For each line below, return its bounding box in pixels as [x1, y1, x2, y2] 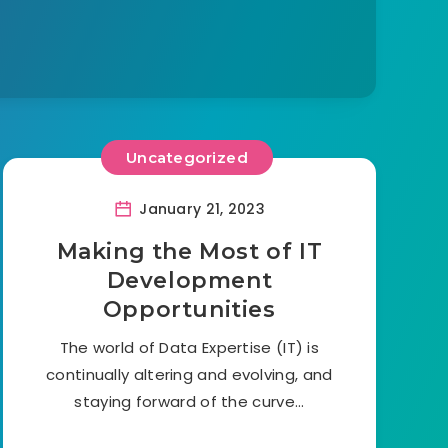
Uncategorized [125, 148, 249, 167]
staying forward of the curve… [74, 390, 305, 412]
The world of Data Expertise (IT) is [59, 336, 320, 358]
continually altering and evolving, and [46, 363, 333, 385]
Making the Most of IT [56, 237, 323, 265]
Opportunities [102, 295, 276, 323]
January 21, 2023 [134, 198, 266, 219]
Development [106, 266, 273, 294]
